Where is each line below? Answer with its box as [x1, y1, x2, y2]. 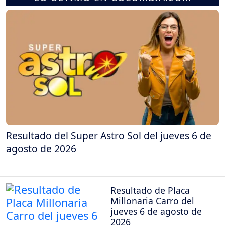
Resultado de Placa [110, 184, 190, 196]
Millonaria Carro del [110, 194, 194, 207]
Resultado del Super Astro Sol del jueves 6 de [6, 129, 211, 143]
